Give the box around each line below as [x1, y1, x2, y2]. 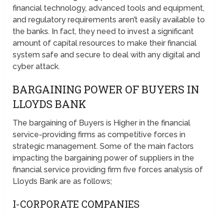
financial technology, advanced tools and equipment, [13, 3, 205, 13]
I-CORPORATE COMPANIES [13, 198, 140, 211]
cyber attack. [13, 62, 60, 72]
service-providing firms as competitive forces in [13, 130, 186, 140]
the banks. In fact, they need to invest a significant [13, 27, 194, 36]
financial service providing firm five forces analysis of [13, 165, 203, 175]
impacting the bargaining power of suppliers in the [13, 153, 195, 163]
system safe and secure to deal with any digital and [13, 50, 200, 60]
